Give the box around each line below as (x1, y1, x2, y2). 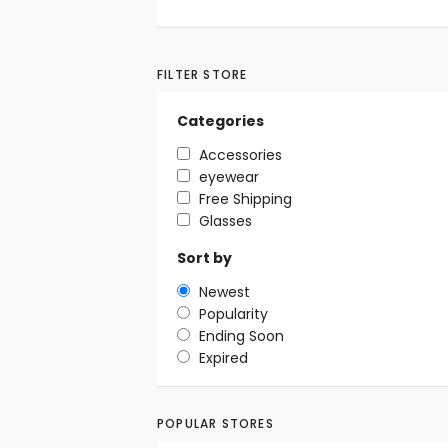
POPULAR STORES (157, 415, 274, 433)
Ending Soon (199, 326, 284, 347)
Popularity (199, 304, 268, 325)
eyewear (199, 167, 259, 188)
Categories (177, 111, 264, 132)
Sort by (177, 248, 232, 269)
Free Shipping (199, 189, 292, 210)
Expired (199, 348, 248, 369)
